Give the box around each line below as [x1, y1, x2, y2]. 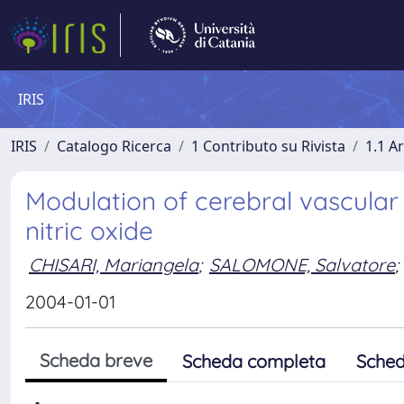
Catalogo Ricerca [57, 136, 171, 156]
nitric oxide [25, 215, 153, 246]
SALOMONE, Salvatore [209, 252, 395, 276]
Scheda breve [40, 349, 152, 372]
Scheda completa [182, 350, 326, 372]
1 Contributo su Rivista [191, 136, 345, 156]
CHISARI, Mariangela [29, 252, 198, 276]
